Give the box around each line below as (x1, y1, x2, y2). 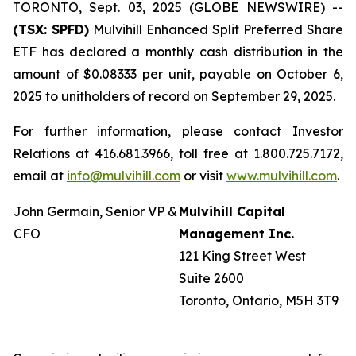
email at (13, 168, 67, 184)
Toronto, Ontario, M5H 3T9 (179, 292, 339, 308)
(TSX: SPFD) (13, 21, 89, 37)
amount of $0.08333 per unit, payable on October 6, (13, 66, 343, 82)
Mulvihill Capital (179, 203, 285, 219)
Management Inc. (179, 226, 294, 242)
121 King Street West (179, 248, 306, 264)
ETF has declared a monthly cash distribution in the (13, 44, 343, 60)
